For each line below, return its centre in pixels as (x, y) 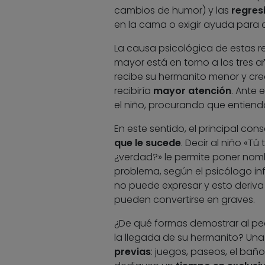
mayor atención (192, 91)
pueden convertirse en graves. (184, 200)
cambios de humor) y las (172, 11)
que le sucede (147, 143)
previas (132, 252)
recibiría (133, 91)
